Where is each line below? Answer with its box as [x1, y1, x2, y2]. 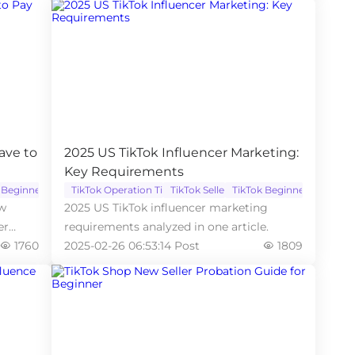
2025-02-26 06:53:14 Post [63, 239, 200, 253]
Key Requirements [63, 164, 184, 179]
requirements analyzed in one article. [63, 219, 269, 234]
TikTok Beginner [232, 184, 309, 196]
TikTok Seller [170, 184, 228, 196]
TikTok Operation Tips [71, 184, 174, 196]
